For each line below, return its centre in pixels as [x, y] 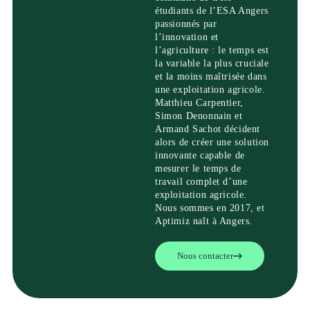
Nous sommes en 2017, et [210, 208]
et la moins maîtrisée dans [211, 76]
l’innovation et [187, 37]
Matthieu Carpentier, [199, 103]
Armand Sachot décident [208, 129]
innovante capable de [200, 155]
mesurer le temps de [198, 168]
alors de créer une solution [212, 142]
